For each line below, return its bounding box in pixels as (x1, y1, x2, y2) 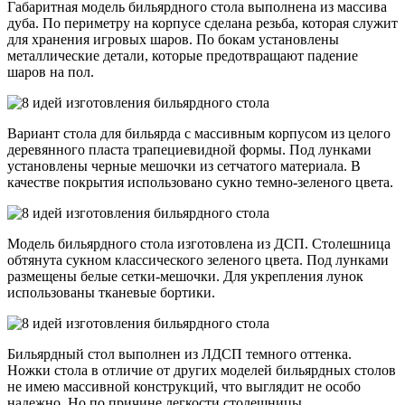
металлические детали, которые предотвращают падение (7, 47, 358, 63)
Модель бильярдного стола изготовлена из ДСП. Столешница (7, 235, 391, 251)
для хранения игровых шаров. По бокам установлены (7, 31, 339, 47)
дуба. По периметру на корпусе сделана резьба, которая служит (7, 14, 398, 31)
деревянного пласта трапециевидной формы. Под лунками (7, 141, 372, 157)
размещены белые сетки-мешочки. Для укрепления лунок (7, 268, 363, 284)
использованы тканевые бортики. (7, 284, 215, 300)
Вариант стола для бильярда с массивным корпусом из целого (7, 125, 391, 141)
